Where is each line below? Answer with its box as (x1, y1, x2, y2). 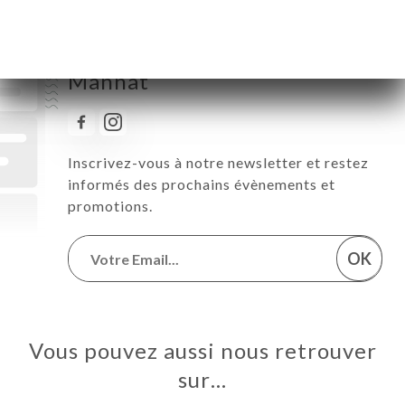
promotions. (68, 197, 153, 215)
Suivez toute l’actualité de (68, 42, 339, 70)
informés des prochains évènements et (68, 175, 335, 193)
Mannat (68, 68, 149, 95)
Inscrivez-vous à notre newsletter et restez (68, 154, 369, 172)
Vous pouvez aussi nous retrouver (28, 337, 377, 364)
